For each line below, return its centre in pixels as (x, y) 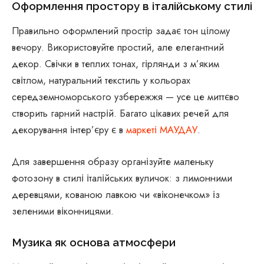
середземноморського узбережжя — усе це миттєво (126, 97)
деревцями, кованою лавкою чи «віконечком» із (116, 194)
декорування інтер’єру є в (69, 130)
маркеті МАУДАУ (162, 130)
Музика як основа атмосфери (94, 242)
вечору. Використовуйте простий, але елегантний (118, 47)
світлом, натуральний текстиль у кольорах (101, 80)
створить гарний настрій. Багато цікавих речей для (120, 113)
